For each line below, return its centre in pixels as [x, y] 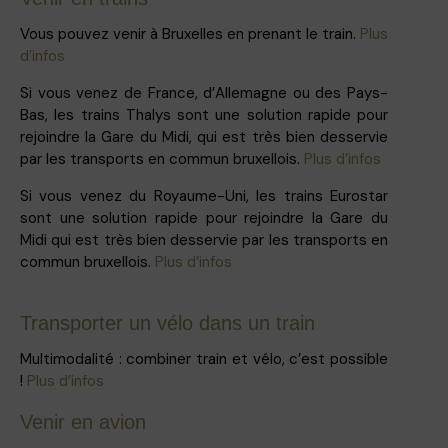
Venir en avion [83, 421]
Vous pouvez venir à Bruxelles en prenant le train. [190, 33]
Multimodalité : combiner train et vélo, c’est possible [204, 358]
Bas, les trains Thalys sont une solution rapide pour [204, 114]
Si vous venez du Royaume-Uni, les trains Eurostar [204, 195]
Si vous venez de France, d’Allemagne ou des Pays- [204, 92]
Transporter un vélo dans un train [167, 322]
